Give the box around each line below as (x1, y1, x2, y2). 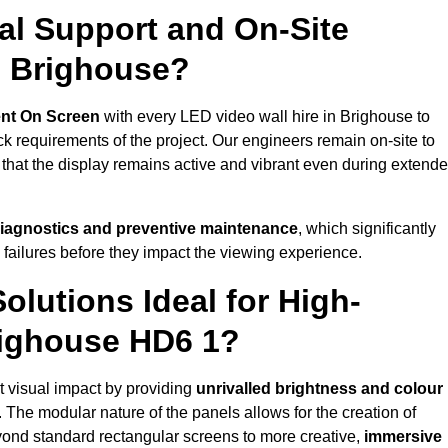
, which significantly (298, 220, 436, 238)
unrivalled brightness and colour (196, 380, 443, 398)
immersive (364, 428, 442, 446)
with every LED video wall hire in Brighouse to (100, 108, 430, 126)
